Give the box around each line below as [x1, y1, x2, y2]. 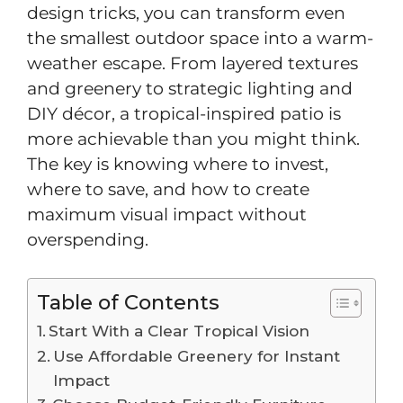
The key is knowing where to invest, [27, 153, 328, 175]
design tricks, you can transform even [27, 2, 345, 23]
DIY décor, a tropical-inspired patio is [27, 103, 341, 124]
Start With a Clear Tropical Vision [49, 321, 310, 340]
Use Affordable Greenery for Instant [53, 346, 341, 365]
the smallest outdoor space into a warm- [27, 27, 373, 49]
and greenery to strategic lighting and [27, 77, 353, 99]
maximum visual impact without [27, 203, 307, 225]
